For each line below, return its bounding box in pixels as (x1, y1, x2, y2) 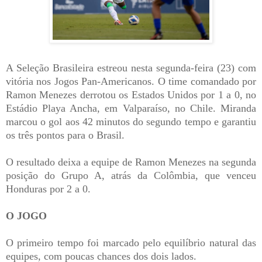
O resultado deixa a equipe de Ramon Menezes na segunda (6, 156, 256, 168)
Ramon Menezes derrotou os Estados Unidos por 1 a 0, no (6, 89, 256, 101)
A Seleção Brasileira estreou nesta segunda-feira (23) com (6, 62, 256, 74)
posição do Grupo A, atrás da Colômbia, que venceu (6, 170, 256, 182)
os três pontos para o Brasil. (6, 129, 125, 142)
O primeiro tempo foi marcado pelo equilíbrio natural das (6, 237, 256, 249)
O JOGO (6, 210, 47, 222)
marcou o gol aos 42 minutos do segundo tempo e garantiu (6, 116, 256, 128)
